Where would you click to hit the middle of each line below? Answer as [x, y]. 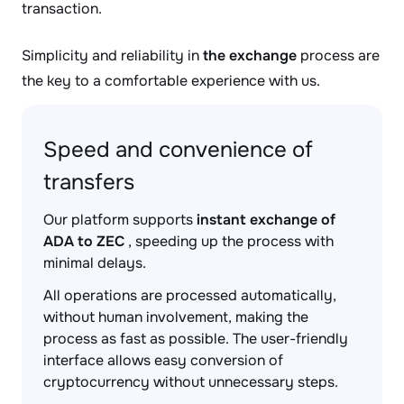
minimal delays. [95, 263]
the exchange [250, 55]
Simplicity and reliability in [112, 55]
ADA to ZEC [84, 241]
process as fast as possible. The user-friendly [196, 339]
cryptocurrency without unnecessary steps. [191, 382]
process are [338, 55]
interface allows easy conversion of [163, 360]
